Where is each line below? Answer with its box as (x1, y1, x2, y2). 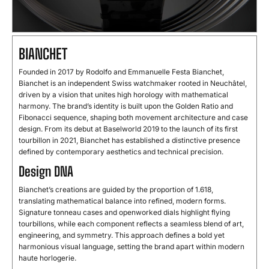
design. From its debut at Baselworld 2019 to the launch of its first (19, 124, 238, 134)
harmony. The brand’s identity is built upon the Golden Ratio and (19, 101, 233, 111)
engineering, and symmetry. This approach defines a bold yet (19, 231, 225, 240)
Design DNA (19, 163, 73, 180)
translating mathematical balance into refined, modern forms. (19, 196, 226, 206)
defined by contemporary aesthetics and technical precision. (19, 147, 223, 157)
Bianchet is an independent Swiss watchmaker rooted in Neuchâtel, (19, 79, 247, 88)
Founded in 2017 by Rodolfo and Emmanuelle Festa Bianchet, (19, 67, 224, 77)
